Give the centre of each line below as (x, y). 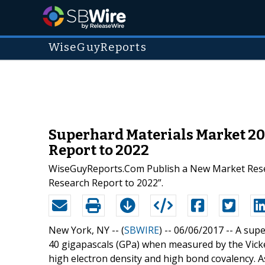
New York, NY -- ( (86, 230)
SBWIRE (142, 230)
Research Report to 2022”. (106, 182)
